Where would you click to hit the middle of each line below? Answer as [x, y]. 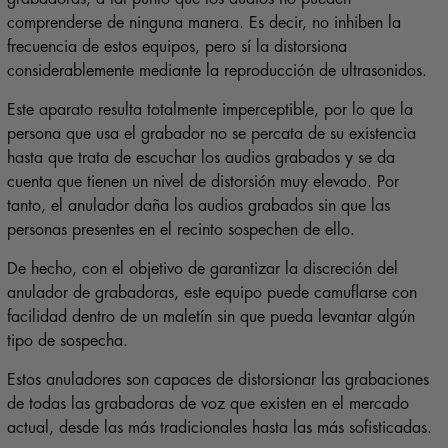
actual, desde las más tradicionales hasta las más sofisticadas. [219, 428]
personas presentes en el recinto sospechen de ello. [180, 230]
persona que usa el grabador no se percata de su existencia [211, 134]
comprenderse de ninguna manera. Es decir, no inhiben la [203, 23]
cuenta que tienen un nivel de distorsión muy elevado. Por [202, 182]
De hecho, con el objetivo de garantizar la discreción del [202, 269]
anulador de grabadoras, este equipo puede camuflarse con [211, 293]
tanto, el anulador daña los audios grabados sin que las [198, 206]
